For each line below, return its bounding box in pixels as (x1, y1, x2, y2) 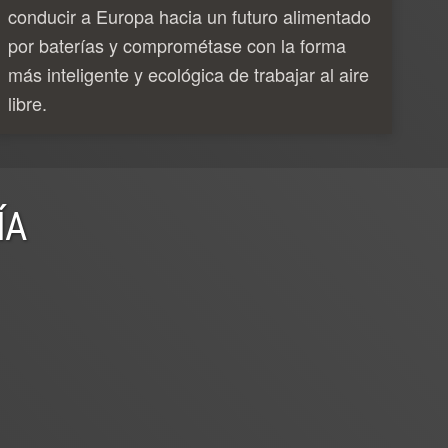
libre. (8, 89, 47, 116)
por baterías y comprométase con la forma (8, 31, 346, 58)
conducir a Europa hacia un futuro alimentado (8, 2, 371, 29)
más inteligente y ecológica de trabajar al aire (8, 60, 369, 87)
